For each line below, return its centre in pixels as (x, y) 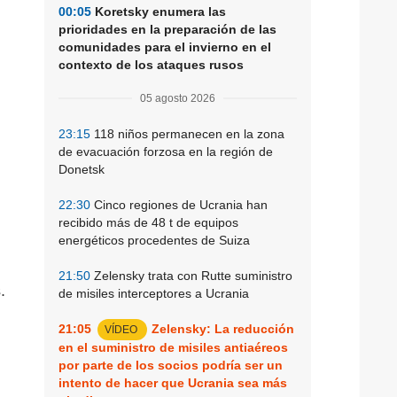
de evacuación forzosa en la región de (166, 151)
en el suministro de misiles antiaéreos (173, 347)
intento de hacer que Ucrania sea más (173, 382)
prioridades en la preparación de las (167, 29)
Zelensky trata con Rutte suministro (191, 275)
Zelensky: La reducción (223, 328)
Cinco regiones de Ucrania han (179, 204)
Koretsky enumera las (159, 11)
